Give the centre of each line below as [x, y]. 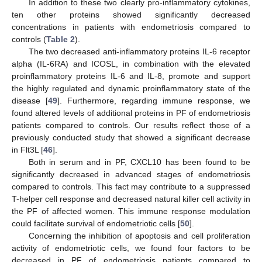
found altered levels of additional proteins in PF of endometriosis [131, 113]
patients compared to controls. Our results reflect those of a [131, 125]
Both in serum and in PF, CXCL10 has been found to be [139, 162]
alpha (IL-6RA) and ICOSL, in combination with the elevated [131, 64]
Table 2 [61, 39]
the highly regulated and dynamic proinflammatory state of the [131, 89]
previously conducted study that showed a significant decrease [131, 138]
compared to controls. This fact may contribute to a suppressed [131, 187]
